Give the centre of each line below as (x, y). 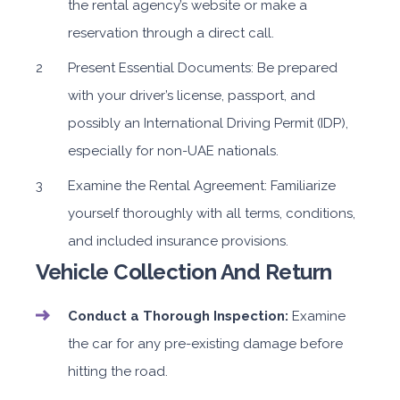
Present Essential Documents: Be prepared (203, 68)
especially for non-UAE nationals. (173, 151)
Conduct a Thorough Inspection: (178, 316)
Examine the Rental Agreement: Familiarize (202, 186)
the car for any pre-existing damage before (205, 344)
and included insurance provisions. (178, 241)
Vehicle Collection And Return (184, 272)
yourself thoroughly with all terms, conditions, (212, 213)
